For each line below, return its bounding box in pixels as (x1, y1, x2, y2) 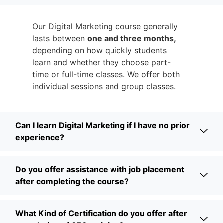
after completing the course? (15, 176, 129, 186)
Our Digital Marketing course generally (32, 21, 178, 31)
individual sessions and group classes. (32, 81, 176, 91)
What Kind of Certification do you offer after (15, 208, 187, 218)
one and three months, (87, 33, 176, 43)
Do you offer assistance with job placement (15, 164, 184, 174)
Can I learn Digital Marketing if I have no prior (15, 120, 190, 130)
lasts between (32, 33, 87, 43)
